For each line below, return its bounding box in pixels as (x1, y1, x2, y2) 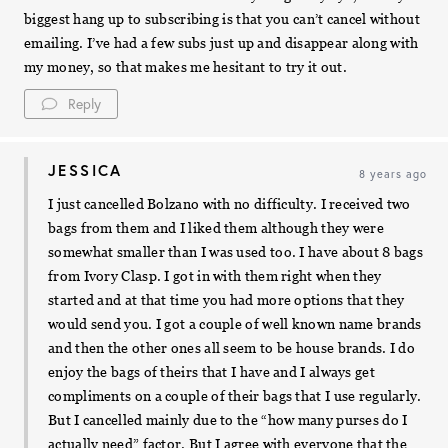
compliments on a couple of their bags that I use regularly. (48, 387, 422, 404)
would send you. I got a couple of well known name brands (48, 315, 422, 332)
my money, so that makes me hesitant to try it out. (24, 58, 347, 75)
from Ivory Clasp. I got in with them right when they (48, 267, 382, 284)
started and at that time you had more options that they (48, 291, 405, 308)
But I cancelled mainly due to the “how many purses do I (48, 411, 408, 428)
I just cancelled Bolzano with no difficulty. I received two (48, 195, 411, 212)
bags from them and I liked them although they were (48, 219, 384, 236)
